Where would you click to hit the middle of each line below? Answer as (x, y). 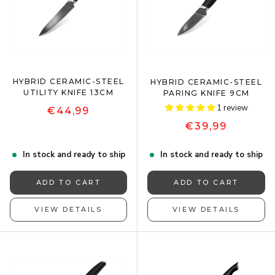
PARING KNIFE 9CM (206, 93)
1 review (232, 108)
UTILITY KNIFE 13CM (68, 92)
